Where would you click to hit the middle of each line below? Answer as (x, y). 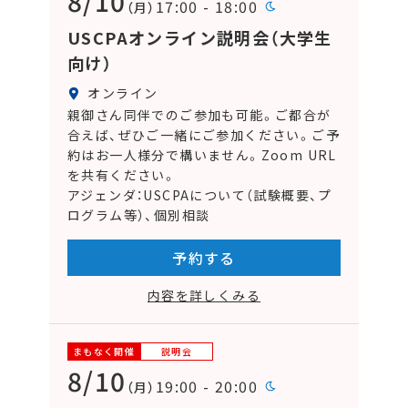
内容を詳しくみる (204, 296)
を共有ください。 (122, 175)
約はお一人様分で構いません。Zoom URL (202, 155)
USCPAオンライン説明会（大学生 (199, 38)
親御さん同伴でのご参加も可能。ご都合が (199, 115)
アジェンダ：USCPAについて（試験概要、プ (199, 195)
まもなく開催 (104, 352)
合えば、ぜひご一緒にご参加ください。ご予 (203, 135)
